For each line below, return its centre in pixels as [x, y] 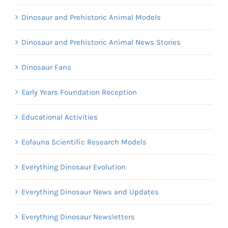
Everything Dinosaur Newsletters [78, 217]
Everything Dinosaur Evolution [74, 167]
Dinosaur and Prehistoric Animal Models [91, 17]
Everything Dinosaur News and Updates [90, 192]
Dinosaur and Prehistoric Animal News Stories [101, 42]
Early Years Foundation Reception [79, 92]
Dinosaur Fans [46, 67]
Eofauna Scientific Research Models [84, 142]
